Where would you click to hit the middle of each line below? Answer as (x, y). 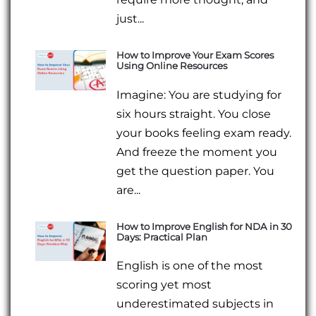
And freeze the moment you (197, 152)
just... (130, 19)
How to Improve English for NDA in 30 (205, 226)
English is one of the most (190, 265)
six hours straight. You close (194, 114)
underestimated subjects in (195, 303)
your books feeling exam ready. (204, 133)
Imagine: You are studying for (199, 95)
